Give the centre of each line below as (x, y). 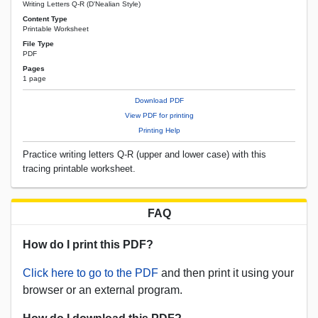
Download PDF (159, 101)
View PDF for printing (159, 116)
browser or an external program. (103, 290)
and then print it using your (226, 273)
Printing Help (159, 131)
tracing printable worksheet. (79, 169)
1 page (34, 79)
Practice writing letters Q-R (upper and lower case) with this (144, 155)
